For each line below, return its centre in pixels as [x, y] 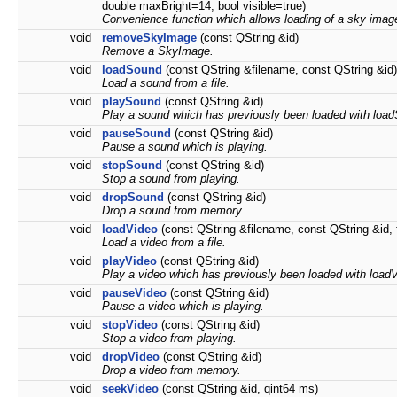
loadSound [132, 70]
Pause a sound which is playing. [185, 147]
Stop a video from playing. [169, 339]
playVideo [129, 261]
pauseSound [136, 134]
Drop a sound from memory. [173, 211]
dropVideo [131, 357]
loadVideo [130, 230]
